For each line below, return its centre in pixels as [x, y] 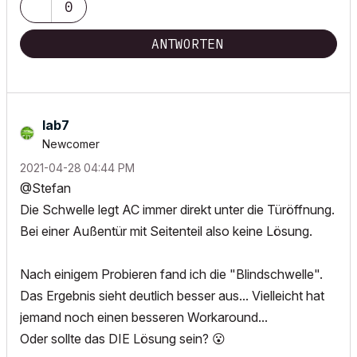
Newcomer [71, 144]
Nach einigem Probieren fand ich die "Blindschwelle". [171, 274]
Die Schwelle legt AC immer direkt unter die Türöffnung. [177, 210]
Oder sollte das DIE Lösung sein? [116, 339]
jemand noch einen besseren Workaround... [144, 317]
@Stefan [45, 188]
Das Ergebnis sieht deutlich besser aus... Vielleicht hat [172, 296]
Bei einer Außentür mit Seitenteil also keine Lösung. [166, 231]
